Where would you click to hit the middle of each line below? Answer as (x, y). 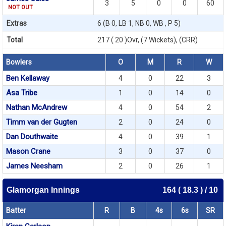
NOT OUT (21, 7)
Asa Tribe (22, 93)
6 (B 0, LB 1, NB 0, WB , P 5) (139, 23)
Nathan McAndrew (37, 107)
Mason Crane (28, 151)
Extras (17, 23)
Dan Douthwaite (32, 137)
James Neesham (34, 166)
